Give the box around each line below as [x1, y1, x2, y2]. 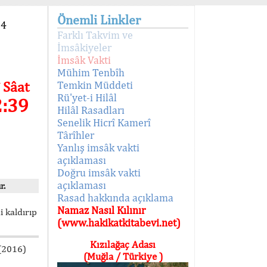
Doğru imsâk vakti [57, 166, 141, 179]
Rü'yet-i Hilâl [57, 91, 117, 104]
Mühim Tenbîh [57, 66, 125, 79]
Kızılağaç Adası [90, 238, 156, 250]
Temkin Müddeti [57, 79, 133, 91]
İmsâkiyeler [57, 41, 111, 54]
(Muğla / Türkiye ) [83, 250, 163, 262]
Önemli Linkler [57, 12, 141, 27]
